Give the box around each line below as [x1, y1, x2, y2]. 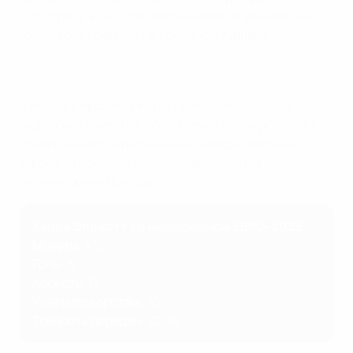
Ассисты [32, 274, 84, 292]
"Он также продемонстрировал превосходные [19, 97, 292, 115]
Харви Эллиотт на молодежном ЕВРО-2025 [32, 217, 303, 236]
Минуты [32, 236, 78, 255]
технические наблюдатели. [19, 173, 181, 191]
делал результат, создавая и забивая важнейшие [19, 7, 311, 25]
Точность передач [32, 312, 141, 330]
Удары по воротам [32, 293, 139, 311]
